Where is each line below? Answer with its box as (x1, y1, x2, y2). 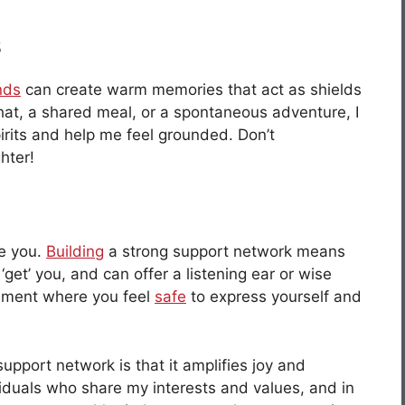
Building (46, 242, 104, 261)
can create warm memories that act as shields (21, 80, 362, 99)
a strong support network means (104, 242, 345, 261)
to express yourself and (186, 287, 362, 306)
